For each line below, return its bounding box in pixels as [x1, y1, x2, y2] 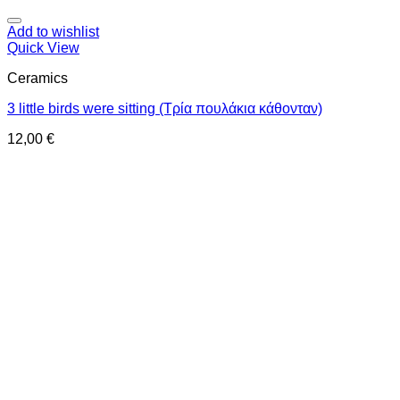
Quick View [7, 40, 79, 55]
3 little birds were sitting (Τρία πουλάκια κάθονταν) [7, 101, 322, 116]
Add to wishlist [7, 24, 99, 39]
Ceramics [7, 71, 68, 86]
